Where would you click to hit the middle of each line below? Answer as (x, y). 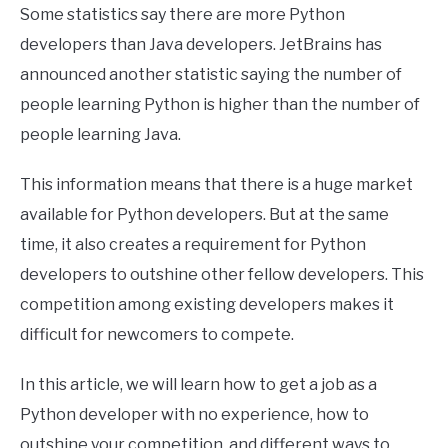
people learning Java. (100, 134)
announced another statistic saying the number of (211, 74)
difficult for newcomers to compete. (157, 334)
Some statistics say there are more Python (182, 14)
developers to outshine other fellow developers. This (222, 274)
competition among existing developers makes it (207, 304)
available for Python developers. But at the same (204, 214)
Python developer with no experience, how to (194, 414)
